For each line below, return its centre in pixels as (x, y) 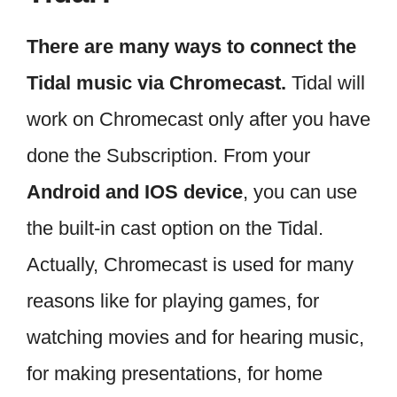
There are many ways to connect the (191, 46)
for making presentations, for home (175, 373)
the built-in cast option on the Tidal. (175, 228)
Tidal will (328, 82)
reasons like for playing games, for (173, 300)
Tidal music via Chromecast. (159, 82)
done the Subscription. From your (168, 155)
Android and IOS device (135, 191)
